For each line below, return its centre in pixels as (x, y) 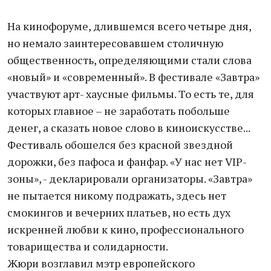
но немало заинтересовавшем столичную (115, 43)
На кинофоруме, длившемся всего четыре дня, (129, 26)
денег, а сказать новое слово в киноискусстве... (129, 128)
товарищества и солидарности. (88, 246)
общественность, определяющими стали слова (129, 60)
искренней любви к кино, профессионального (126, 229)
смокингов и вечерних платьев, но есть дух (119, 212)
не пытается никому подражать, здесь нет (117, 195)
